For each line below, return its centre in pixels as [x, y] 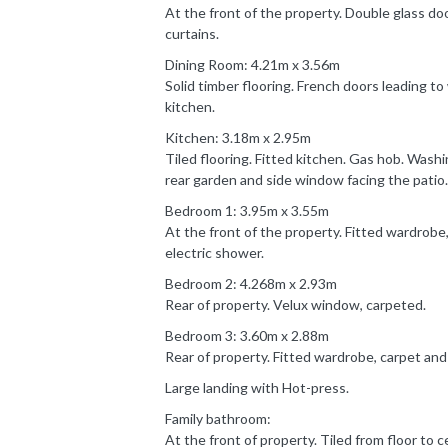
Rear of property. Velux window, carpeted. [295, 304]
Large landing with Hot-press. [257, 387]
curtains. [192, 33]
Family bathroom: [218, 418]
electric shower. [214, 252]
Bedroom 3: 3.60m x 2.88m [247, 335]
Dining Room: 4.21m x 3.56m [252, 64]
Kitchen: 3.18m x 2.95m [238, 137]
